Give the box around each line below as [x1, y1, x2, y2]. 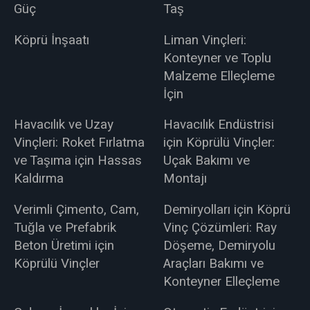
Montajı [163, 169, 208, 189]
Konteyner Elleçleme [163, 271, 280, 291]
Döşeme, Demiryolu [163, 235, 276, 255]
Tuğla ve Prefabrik [13, 217, 116, 237]
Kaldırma [13, 169, 64, 189]
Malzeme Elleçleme [163, 66, 275, 86]
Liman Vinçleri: [163, 30, 247, 50]
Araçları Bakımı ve [163, 253, 264, 273]
